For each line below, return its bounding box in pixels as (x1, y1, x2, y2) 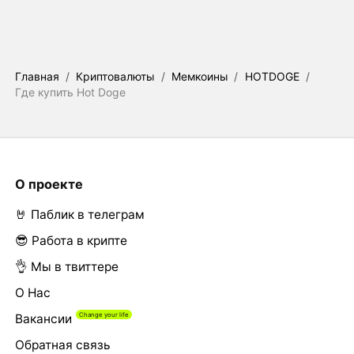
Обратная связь (14, 337, 111, 352)
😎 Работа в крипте (14, 232, 127, 248)
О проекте (14, 175, 83, 192)
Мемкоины (171, 69, 228, 83)
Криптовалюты (76, 69, 155, 83)
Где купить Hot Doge (14, 85, 126, 99)
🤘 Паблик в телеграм (14, 206, 145, 222)
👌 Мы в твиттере (14, 258, 119, 274)
